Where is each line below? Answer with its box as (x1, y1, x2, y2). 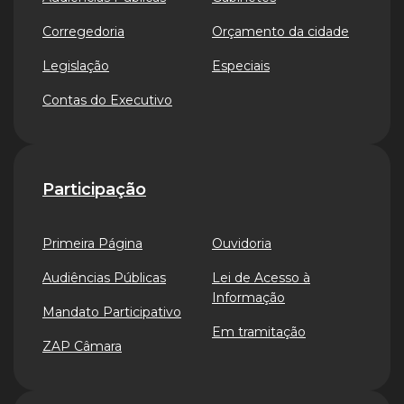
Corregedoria (42, 23, 124, 40)
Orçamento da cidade (212, 23, 349, 40)
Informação (212, 289, 285, 306)
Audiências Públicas (42, 270, 166, 286)
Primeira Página (42, 235, 142, 252)
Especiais (212, 58, 270, 74)
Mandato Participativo (42, 304, 181, 320)
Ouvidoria (212, 235, 271, 252)
